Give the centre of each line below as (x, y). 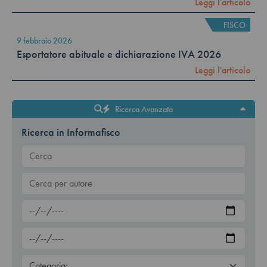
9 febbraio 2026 (44, 41)
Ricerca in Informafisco (71, 133)
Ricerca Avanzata (144, 109)
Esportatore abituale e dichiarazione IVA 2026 (119, 54)
